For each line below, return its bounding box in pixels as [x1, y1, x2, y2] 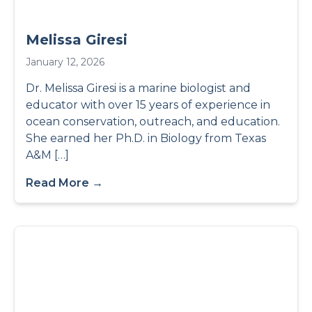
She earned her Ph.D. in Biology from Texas [26, 132, 266, 145]
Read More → [26, 176, 103, 189]
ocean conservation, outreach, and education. [26, 115, 280, 128]
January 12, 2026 [26, 56, 104, 68]
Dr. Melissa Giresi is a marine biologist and [26, 81, 251, 95]
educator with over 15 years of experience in [26, 98, 270, 111]
